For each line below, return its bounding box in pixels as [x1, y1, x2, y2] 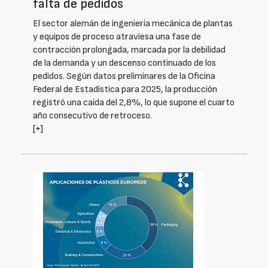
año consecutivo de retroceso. [33, 110, 152, 121]
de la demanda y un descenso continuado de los [33, 57, 216, 69]
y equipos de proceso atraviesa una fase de [33, 31, 201, 42]
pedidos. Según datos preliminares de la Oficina [33, 71, 215, 82]
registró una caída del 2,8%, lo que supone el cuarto [33, 97, 234, 108]
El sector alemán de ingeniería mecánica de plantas [33, 18, 233, 29]
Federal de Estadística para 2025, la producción [33, 84, 217, 95]
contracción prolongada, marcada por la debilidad [33, 44, 226, 56]
